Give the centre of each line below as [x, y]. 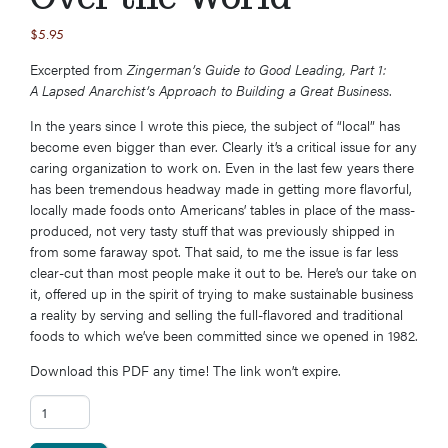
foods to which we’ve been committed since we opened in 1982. [224, 335]
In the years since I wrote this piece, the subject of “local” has [215, 125]
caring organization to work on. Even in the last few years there [222, 167]
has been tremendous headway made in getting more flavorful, [221, 188]
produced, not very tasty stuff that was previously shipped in [212, 230]
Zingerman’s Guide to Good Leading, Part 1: [256, 69]
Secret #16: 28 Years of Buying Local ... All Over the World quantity [230, 404]
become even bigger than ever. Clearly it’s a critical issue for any [223, 146]
